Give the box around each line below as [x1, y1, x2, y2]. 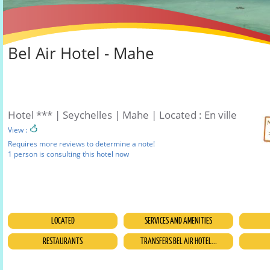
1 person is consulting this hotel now [8, 149, 129, 164]
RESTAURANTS [43, 236, 83, 246]
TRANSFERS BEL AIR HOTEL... [140, 236, 217, 246]
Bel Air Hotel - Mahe [8, 42, 154, 64]
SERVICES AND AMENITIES [145, 215, 212, 226]
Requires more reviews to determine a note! [8, 139, 155, 149]
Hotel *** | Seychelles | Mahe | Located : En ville [8, 108, 237, 122]
